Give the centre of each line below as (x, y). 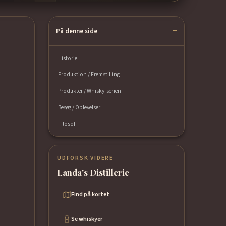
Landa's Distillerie (93, 172)
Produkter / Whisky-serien (90, 91)
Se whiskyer (87, 219)
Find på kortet (91, 194)
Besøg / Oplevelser (79, 107)
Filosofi (68, 124)
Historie (68, 58)
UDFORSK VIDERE (85, 158)
